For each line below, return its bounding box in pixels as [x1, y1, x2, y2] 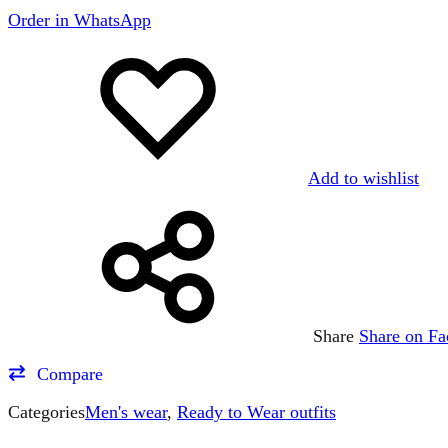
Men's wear [85, 401, 167, 422]
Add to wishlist [308, 167, 419, 188]
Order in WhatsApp [8, 9, 151, 30]
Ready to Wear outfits [177, 401, 336, 422]
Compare [37, 363, 103, 384]
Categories [8, 401, 85, 422]
